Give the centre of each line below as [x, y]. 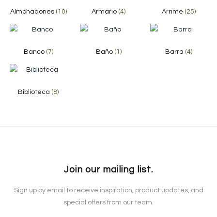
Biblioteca [35, 92]
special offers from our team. [108, 203]
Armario [105, 12]
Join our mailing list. [108, 170]
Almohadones [33, 12]
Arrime [173, 12]
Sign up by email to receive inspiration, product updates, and [108, 191]
